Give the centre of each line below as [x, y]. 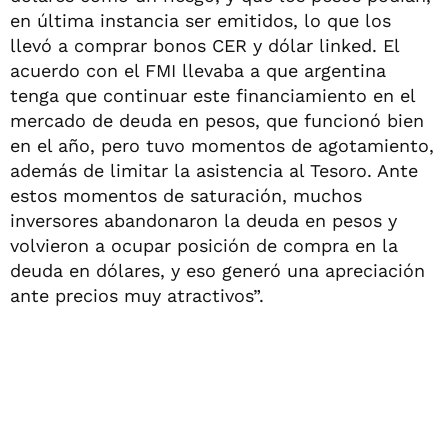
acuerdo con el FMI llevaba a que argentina [198, 70]
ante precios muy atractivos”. [137, 295]
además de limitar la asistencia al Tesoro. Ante [214, 170]
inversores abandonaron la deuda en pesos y [203, 220]
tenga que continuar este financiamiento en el [212, 95]
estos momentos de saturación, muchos [186, 195]
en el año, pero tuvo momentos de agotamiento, [222, 145]
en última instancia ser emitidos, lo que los [200, 20]
